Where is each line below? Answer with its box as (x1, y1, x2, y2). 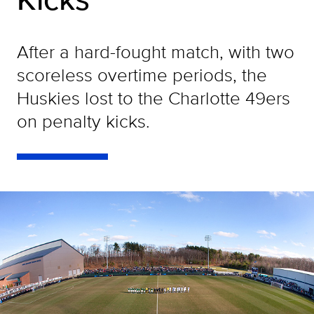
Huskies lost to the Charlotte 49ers (17, 85, 290, 111)
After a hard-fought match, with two (17, 39, 294, 64)
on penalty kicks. (17, 108, 150, 134)
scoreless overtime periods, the (17, 62, 267, 88)
